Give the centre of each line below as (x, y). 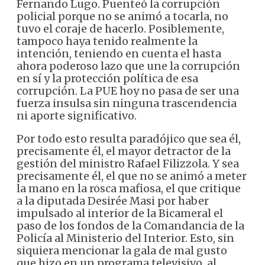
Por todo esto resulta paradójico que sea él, (129, 139)
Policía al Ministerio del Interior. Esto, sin (125, 238)
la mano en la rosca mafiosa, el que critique (129, 188)
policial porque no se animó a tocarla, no (122, 16)
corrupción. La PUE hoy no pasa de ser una (128, 91)
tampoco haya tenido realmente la (107, 41)
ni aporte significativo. (77, 116)
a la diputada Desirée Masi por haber (113, 201)
